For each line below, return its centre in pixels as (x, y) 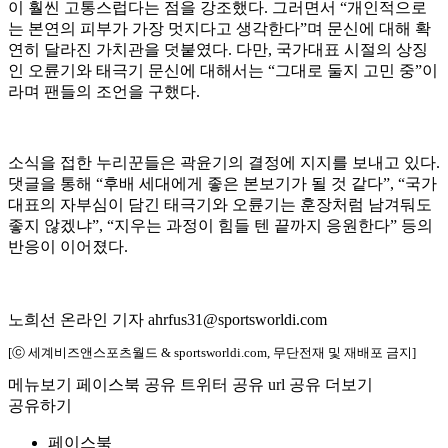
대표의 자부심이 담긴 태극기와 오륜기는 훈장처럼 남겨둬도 (220, 205)
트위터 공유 (222, 385)
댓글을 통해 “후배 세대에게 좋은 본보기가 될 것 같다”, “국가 (222, 184)
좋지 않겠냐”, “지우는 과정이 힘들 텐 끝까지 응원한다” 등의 (220, 226)
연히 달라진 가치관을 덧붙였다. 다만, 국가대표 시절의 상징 (218, 50)
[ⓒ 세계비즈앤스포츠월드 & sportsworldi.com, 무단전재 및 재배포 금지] (212, 353)
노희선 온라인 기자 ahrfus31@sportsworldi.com (167, 320)
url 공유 (294, 385)
